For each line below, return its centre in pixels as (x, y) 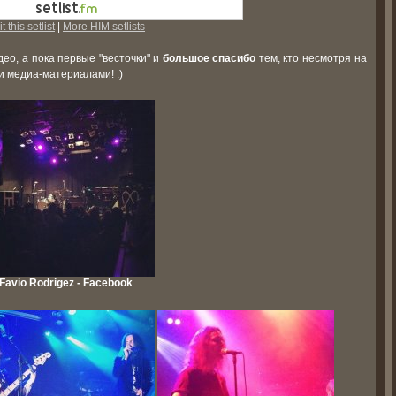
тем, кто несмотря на (311, 58)
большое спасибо (209, 58)
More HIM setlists (104, 27)
